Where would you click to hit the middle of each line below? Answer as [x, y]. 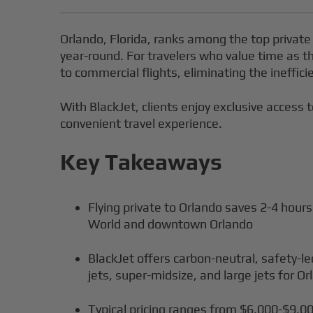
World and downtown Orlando [171, 224]
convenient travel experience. [141, 124]
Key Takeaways [141, 162]
